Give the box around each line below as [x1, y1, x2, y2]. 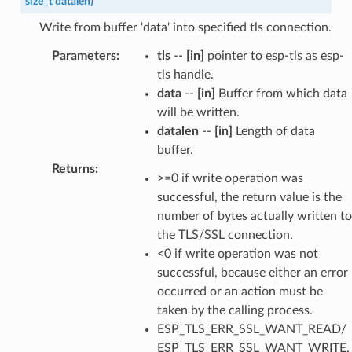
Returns [51, 162, 95, 175]
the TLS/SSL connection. [156, 228, 293, 241]
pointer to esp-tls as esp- [203, 49, 344, 62]
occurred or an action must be [156, 284, 323, 298]
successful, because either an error [156, 266, 348, 279]
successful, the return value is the [156, 190, 342, 203]
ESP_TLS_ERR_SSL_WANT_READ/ [156, 322, 346, 335]
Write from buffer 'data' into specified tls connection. [38, 20, 332, 34]
